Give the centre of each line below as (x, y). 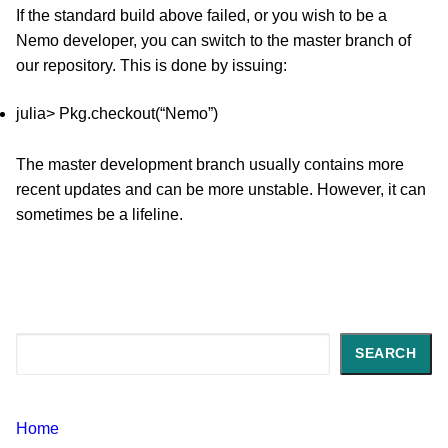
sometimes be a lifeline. (99, 214)
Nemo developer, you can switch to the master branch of (213, 41)
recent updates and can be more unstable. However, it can (221, 189)
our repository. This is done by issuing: (151, 66)
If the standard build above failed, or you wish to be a (201, 16)
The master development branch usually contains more (210, 164)
